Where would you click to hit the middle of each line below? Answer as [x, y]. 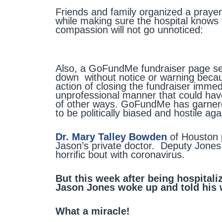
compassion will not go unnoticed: [129, 30]
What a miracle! [93, 211]
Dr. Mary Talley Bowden [111, 137]
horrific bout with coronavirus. [120, 155]
